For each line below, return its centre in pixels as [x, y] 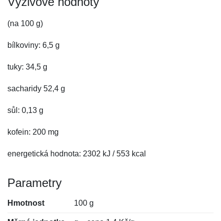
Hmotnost [26, 203]
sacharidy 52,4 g [36, 89]
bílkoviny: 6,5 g [34, 45]
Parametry [35, 183]
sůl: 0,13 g [25, 110]
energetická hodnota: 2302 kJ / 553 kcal [77, 154]
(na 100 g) [25, 23]
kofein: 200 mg [33, 132]
